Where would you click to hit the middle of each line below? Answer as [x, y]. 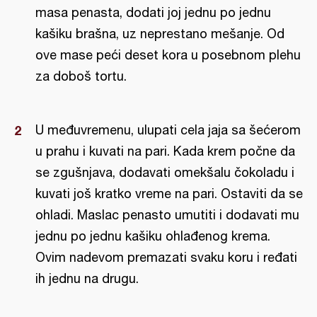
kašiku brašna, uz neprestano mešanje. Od [160, 34]
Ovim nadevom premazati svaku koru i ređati [166, 257]
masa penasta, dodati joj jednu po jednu [153, 12]
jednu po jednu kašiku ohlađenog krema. [153, 236]
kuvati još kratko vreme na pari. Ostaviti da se [169, 194]
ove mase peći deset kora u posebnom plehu [168, 55]
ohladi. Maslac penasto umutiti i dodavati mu [167, 215]
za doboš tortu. [81, 76]
